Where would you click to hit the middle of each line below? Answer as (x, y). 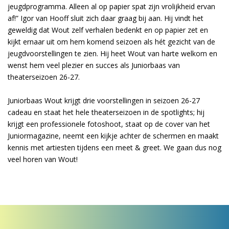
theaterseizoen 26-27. (44, 77)
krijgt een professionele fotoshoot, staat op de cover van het (109, 124)
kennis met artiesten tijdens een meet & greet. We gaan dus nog (114, 147)
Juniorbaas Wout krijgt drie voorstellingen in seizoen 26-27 (104, 100)
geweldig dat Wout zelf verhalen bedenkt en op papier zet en (108, 30)
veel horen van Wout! (44, 159)
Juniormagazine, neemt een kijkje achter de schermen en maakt (113, 136)
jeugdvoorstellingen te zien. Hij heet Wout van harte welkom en (112, 53)
